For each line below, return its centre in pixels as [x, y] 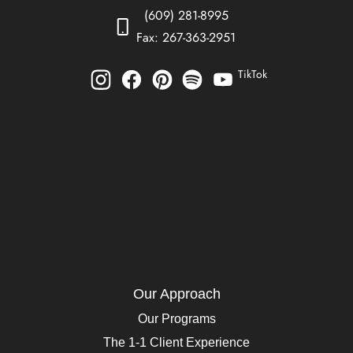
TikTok [253, 74]
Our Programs [176, 319]
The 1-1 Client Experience [176, 343]
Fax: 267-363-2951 [186, 37]
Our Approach [176, 294]
